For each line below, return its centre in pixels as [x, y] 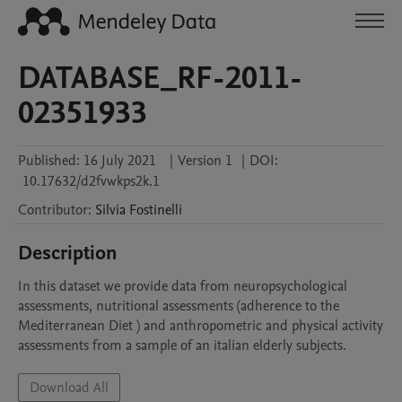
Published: [49, 161]
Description [68, 253]
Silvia [110, 210]
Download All [69, 388]
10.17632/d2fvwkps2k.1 [91, 181]
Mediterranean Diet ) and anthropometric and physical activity [201, 326]
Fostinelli [156, 210]
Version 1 [205, 161]
